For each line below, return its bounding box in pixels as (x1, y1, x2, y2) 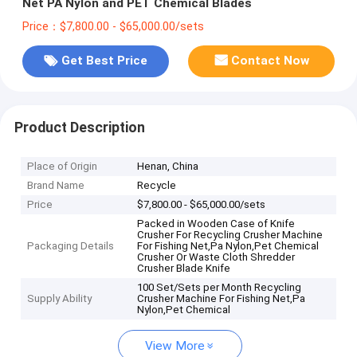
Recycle (137, 179, 177, 192)
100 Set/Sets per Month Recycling (137, 281, 302, 294)
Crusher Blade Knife (137, 262, 231, 275)
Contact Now (231, 53, 310, 69)
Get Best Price (61, 53, 147, 69)
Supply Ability (27, 292, 92, 305)
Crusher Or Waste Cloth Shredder (137, 251, 296, 264)
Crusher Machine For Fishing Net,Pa (137, 292, 306, 305)
